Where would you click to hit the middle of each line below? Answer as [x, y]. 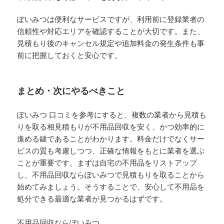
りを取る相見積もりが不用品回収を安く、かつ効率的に [111, 126]
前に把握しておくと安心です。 [70, 55]
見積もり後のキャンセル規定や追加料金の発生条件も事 [111, 43]
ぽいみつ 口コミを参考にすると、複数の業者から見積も [112, 114]
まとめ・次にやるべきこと [71, 90]
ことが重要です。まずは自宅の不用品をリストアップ [107, 162]
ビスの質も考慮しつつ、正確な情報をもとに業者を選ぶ [111, 150]
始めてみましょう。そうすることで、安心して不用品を [111, 186]
